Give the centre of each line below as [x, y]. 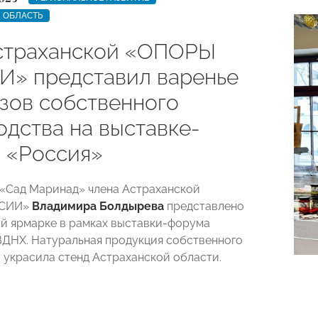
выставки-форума [160, 223]
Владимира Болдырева [99, 206]
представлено [205, 206]
